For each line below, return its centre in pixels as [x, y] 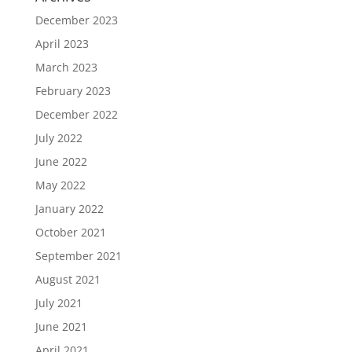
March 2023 [66, 67]
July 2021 [59, 302]
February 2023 [73, 90]
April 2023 [62, 43]
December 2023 [76, 20]
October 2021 [70, 232]
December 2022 [76, 114]
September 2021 [78, 255]
